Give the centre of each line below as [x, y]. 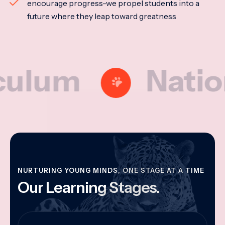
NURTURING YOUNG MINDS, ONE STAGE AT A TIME [111, 170]
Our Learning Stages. [89, 188]
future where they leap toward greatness [102, 16]
